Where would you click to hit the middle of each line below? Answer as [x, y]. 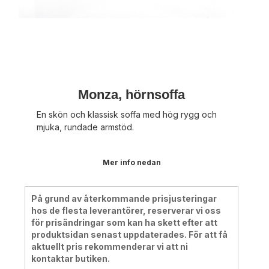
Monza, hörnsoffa [131, 94]
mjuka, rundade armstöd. [86, 127]
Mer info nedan [131, 162]
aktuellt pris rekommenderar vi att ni [110, 246]
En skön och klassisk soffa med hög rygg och [127, 114]
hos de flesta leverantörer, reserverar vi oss [126, 210]
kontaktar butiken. [71, 258]
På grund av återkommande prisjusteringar [124, 198]
